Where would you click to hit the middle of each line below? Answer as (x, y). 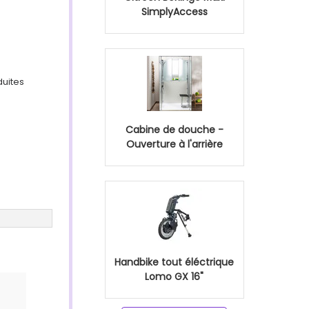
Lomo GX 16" (174, 277)
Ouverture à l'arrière (174, 144)
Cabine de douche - (174, 130)
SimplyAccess (174, 12)
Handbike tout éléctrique (174, 262)
